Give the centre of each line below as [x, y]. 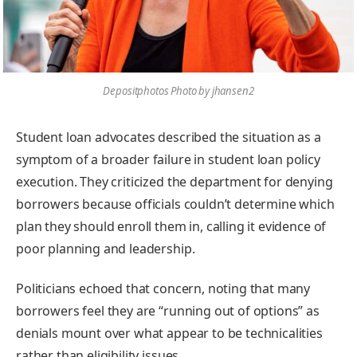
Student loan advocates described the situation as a [169, 137]
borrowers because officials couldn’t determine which [175, 204]
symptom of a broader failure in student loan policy [168, 159]
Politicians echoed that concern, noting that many [163, 288]
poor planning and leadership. [106, 248]
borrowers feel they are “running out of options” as [168, 310]
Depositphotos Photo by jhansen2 [178, 91]
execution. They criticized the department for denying [175, 181]
